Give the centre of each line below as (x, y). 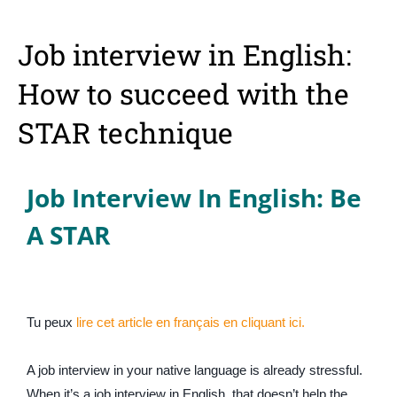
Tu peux (51, 322)
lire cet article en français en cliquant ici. (191, 322)
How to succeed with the (183, 93)
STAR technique (125, 132)
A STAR (68, 235)
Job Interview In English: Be (194, 198)
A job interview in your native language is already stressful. (195, 370)
